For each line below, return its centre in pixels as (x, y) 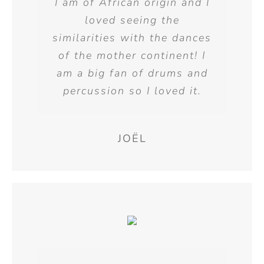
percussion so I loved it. (132, 91)
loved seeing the (132, 20)
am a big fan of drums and (132, 73)
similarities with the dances (132, 38)
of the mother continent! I (132, 56)
